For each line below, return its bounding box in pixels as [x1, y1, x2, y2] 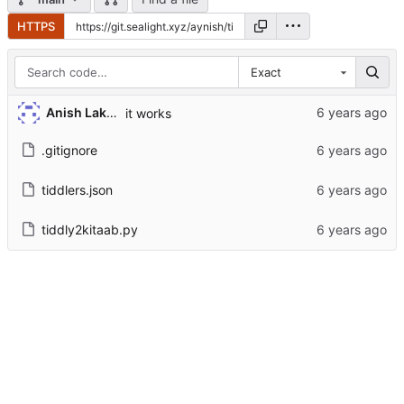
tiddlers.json [41, 181, 113, 197]
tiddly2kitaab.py [41, 221, 138, 237]
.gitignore [41, 142, 97, 158]
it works [124, 106, 171, 122]
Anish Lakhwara [106, 105, 117, 121]
